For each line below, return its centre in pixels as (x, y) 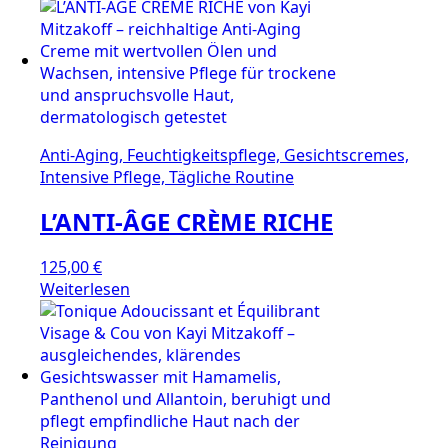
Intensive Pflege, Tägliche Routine (167, 177)
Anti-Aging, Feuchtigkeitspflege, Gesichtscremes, (224, 155)
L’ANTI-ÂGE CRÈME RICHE (186, 222)
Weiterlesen (85, 288)
